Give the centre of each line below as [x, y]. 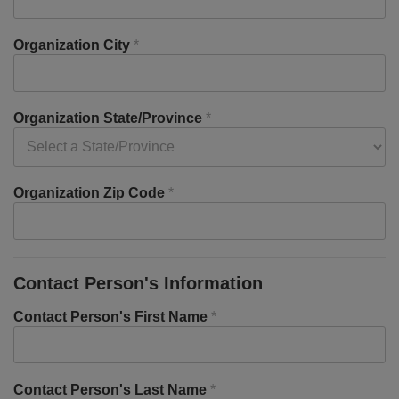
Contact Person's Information [138, 283]
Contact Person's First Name [112, 317]
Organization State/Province [110, 118]
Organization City [73, 45]
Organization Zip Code [91, 193]
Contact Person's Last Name [112, 390]
